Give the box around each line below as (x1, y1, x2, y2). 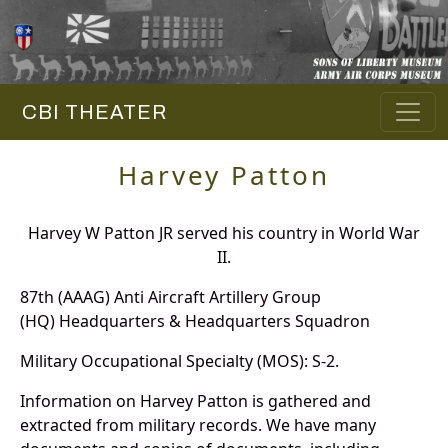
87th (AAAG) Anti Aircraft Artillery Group (20, 286, 321, 309)
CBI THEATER (12, 101, 167, 124)
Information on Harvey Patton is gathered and (20, 390, 371, 413)
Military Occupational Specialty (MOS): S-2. (20, 350, 339, 373)
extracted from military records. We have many (20, 414, 376, 437)
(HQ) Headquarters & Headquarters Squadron (20, 310, 370, 333)
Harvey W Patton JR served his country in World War (28, 222, 420, 245)
